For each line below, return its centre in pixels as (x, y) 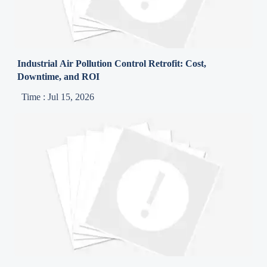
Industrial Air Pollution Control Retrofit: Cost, (112, 64)
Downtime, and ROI (59, 77)
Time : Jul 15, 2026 (58, 97)
